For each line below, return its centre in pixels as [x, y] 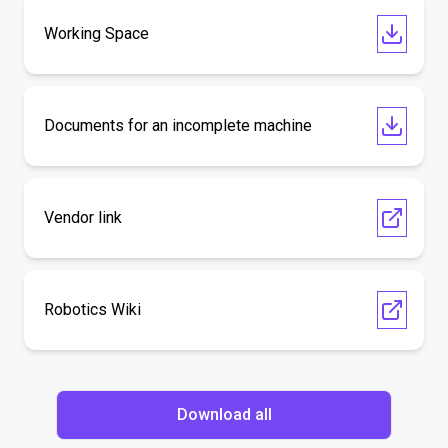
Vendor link [83, 217]
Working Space [96, 33]
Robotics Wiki [92, 309]
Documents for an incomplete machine [178, 125]
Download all [224, 414]
